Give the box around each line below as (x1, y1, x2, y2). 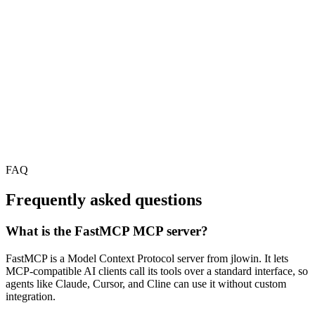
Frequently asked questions (6, 191, 202, 210)
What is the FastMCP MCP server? (6, 224, 208, 239)
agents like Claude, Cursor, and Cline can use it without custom (6, 277, 286, 290)
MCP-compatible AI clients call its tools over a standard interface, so (6, 264, 308, 277)
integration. (6, 290, 56, 302)
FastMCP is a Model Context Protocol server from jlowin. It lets (6, 252, 288, 264)
